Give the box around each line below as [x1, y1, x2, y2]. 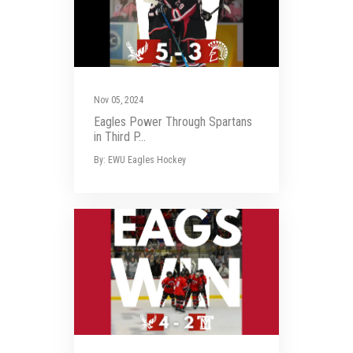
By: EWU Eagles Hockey [94, 154, 186, 165]
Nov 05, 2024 [94, 95, 143, 106]
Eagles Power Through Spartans [94, 114, 252, 129]
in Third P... [94, 129, 146, 144]
